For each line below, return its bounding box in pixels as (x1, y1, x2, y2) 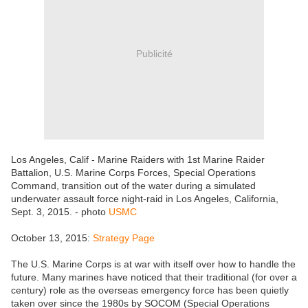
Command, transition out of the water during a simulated (11, 180, 256, 192)
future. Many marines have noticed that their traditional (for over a (11, 272, 297, 283)
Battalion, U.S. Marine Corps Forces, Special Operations (11, 167, 256, 179)
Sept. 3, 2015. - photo (11, 206, 109, 218)
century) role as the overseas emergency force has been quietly (11, 285, 289, 296)
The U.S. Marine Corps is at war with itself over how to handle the (11, 258, 296, 270)
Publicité (135, 47, 173, 59)
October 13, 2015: (11, 232, 93, 244)
